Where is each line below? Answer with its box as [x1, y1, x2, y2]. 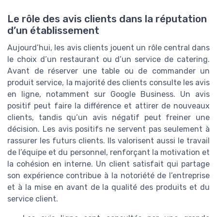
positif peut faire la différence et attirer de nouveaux [7, 101, 210, 111]
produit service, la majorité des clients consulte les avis [7, 78, 210, 88]
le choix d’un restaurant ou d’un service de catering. [7, 55, 210, 64]
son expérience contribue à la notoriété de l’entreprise [7, 171, 210, 181]
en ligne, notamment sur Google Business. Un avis [7, 90, 210, 99]
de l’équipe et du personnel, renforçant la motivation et [7, 148, 210, 157]
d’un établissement [7, 25, 99, 37]
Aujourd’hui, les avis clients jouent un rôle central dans [7, 43, 210, 53]
